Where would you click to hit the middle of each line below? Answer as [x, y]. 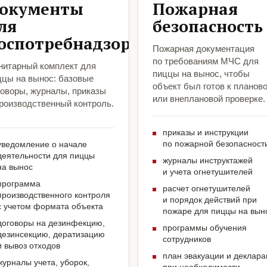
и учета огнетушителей [208, 172]
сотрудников [187, 239]
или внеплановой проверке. [209, 99]
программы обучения [205, 228]
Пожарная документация [204, 49]
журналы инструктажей [208, 161]
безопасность [208, 27]
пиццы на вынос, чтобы [201, 74]
